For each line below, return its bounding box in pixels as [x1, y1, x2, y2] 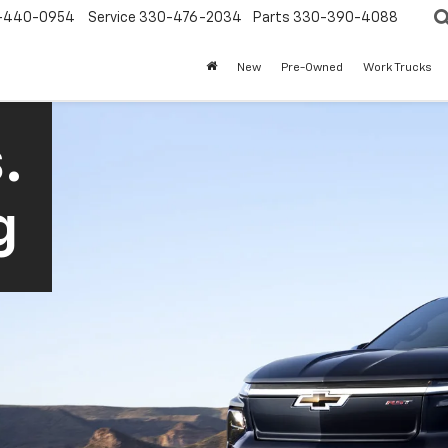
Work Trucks [363, 62, 432, 75]
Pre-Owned [281, 62, 343, 75]
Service [88, 11, 136, 26]
